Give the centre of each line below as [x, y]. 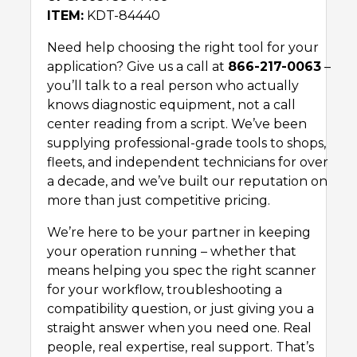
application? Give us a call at [137, 67]
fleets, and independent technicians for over [188, 163]
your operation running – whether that [172, 252]
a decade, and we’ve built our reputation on [187, 182]
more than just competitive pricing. [159, 201]
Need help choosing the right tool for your [183, 48]
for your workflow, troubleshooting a [165, 290]
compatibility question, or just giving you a [180, 309]
